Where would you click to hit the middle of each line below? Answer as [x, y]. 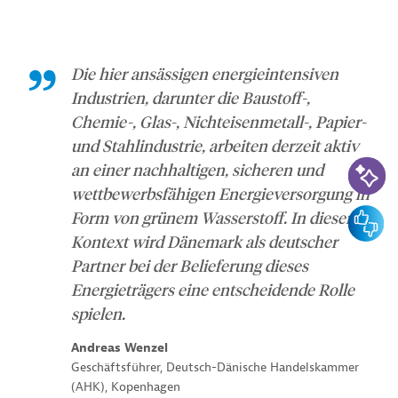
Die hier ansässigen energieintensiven [205, 74]
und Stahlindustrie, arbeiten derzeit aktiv [215, 146]
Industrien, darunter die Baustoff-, [191, 98]
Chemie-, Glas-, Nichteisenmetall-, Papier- [219, 122]
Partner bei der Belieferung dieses [190, 266]
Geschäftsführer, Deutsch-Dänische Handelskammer [215, 368]
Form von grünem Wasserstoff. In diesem [215, 218]
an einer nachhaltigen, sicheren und [197, 170]
